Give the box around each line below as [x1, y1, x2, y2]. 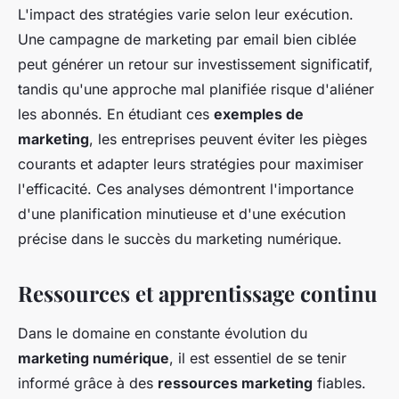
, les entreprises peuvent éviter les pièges [89, 130, 367, 149]
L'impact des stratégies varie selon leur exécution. [18, 5, 354, 24]
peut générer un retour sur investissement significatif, [18, 55, 373, 74]
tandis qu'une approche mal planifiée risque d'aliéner [18, 80, 374, 99]
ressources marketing [158, 374, 313, 393]
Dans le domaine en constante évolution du [18, 324, 307, 343]
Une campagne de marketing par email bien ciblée [18, 30, 356, 49]
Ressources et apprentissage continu [18, 279, 378, 308]
